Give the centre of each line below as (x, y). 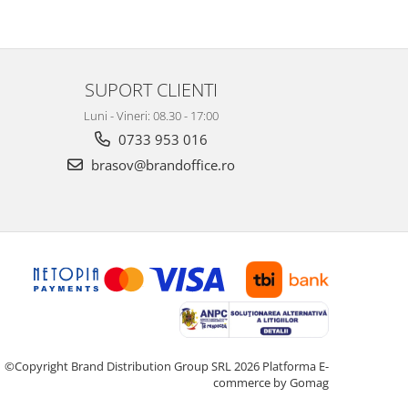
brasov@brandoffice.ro (161, 165)
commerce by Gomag (271, 383)
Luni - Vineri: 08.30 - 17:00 (151, 116)
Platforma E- (296, 367)
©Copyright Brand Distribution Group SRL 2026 (133, 367)
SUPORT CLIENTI (151, 90)
